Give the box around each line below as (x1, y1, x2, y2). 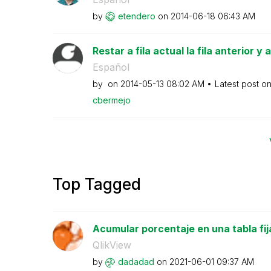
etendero (117, 10, 155, 21)
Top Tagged (53, 175, 141, 194)
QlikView (92, 239, 131, 251)
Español (92, 60, 129, 73)
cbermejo (92, 94, 131, 105)
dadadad (117, 256, 154, 267)
